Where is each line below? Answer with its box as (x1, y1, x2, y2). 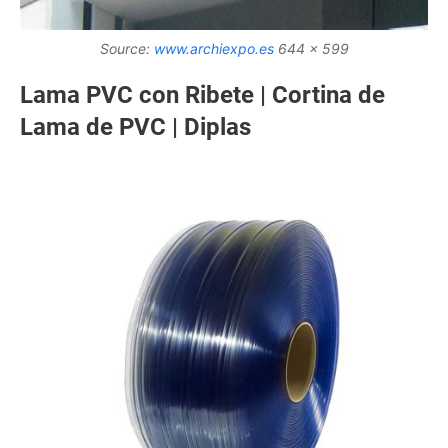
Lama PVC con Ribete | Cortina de (20, 80, 385, 109)
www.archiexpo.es (153, 39, 274, 57)
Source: (99, 39, 154, 57)
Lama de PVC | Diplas (20, 112, 251, 141)
